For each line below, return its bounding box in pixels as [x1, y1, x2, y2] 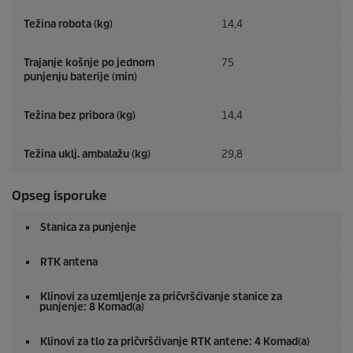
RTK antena [40, 255, 98, 269]
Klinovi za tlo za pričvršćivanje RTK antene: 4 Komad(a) [40, 335, 310, 349]
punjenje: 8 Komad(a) [39, 300, 144, 314]
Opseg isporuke [12, 188, 106, 205]
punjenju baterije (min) [24, 70, 137, 84]
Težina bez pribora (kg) [24, 109, 136, 123]
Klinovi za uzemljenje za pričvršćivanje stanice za [40, 290, 282, 304]
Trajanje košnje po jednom [24, 56, 154, 70]
